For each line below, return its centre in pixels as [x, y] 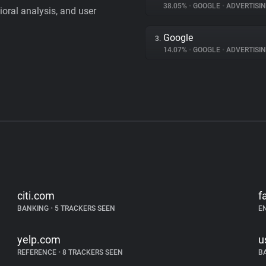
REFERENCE [38, 252]
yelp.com [39, 240]
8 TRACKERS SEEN [92, 252]
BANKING [34, 208]
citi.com [36, 196]
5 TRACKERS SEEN [84, 208]
